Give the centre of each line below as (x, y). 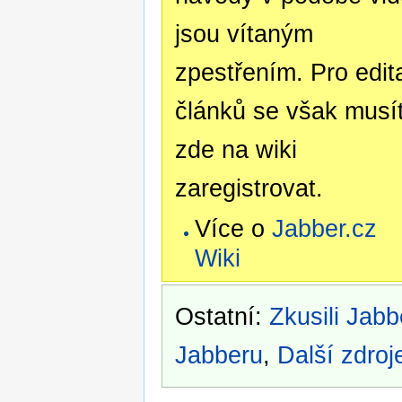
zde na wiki (236, 150)
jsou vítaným (244, 34)
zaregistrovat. (249, 188)
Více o (233, 229)
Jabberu (218, 355)
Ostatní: (222, 317)
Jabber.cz (324, 229)
